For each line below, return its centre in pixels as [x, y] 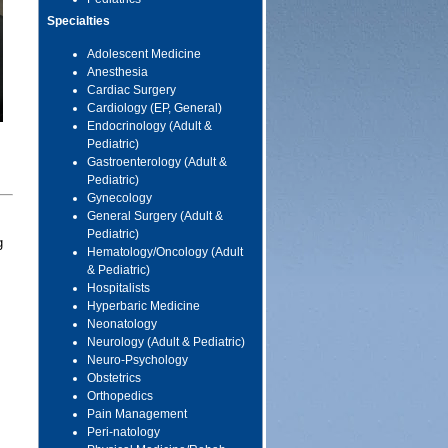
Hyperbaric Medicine [144, 306]
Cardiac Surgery [132, 90]
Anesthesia [118, 72]
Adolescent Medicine [144, 54]
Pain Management [137, 414]
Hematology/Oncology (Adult [165, 252]
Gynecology [120, 198]
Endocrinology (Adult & [150, 126]
